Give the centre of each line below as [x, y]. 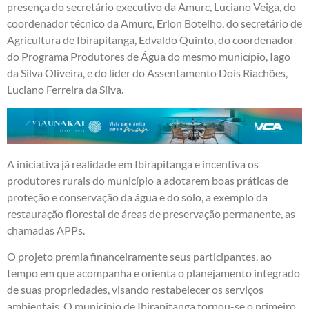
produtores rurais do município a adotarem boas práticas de [148, 180]
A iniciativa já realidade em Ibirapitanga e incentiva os [133, 163]
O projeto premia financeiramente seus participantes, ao [139, 257]
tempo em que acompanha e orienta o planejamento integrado [153, 273]
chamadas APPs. [46, 230]
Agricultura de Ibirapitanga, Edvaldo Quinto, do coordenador [150, 40]
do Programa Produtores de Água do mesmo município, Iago [149, 57]
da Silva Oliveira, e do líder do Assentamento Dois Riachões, [147, 73]
